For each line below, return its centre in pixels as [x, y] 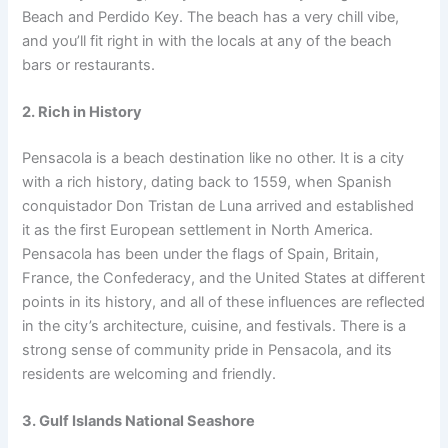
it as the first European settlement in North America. [198, 229]
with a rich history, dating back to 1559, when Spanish [207, 181]
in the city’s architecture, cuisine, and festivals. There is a [214, 325]
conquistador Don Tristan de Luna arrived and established [218, 205]
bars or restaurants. [89, 64]
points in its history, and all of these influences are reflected [224, 301]
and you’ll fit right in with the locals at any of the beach [207, 40]
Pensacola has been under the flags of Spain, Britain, [201, 253]
